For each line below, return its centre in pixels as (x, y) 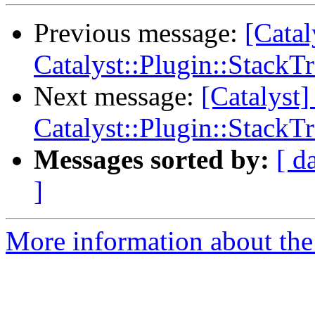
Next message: (117, 96)
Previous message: (139, 33)
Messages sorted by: (152, 160)
